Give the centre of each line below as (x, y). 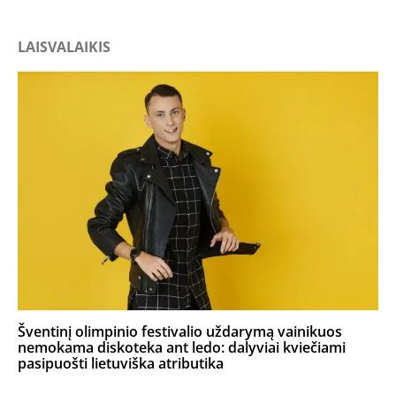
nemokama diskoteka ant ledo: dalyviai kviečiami (182, 347)
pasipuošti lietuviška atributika (121, 363)
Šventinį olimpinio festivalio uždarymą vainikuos (180, 331)
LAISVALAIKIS (64, 46)
